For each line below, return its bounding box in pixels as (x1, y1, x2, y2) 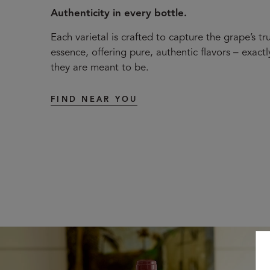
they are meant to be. (51, 63, 149, 74)
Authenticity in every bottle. (51, 8, 187, 19)
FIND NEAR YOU (51, 96, 138, 104)
